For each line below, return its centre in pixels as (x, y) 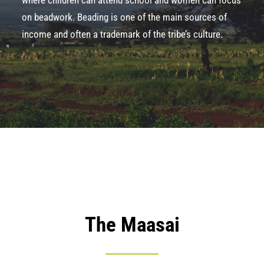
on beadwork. (49, 17)
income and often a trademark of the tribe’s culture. (122, 34)
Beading (93, 17)
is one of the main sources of (168, 17)
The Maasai (132, 225)
